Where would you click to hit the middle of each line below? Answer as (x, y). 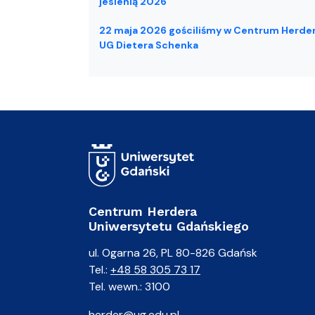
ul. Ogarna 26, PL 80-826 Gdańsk (173, 253)
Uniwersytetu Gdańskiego (169, 226)
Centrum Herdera (143, 212)
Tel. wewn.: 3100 (129, 287)
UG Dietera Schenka (149, 45)
